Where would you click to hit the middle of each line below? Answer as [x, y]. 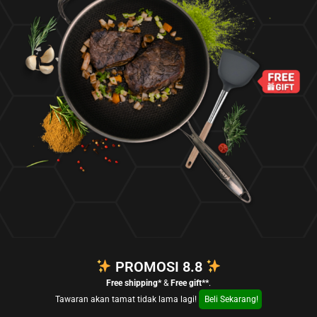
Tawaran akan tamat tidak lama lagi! [127, 300]
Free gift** [190, 283]
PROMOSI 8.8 [158, 267]
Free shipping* [134, 283]
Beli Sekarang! [230, 300]
